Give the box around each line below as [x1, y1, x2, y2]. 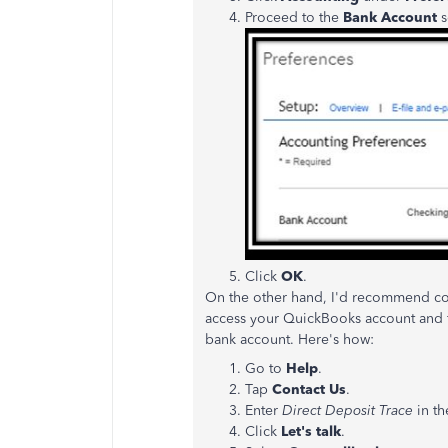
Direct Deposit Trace [282, 402, 417, 420]
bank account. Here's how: [205, 331, 374, 349]
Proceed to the [245, 8, 343, 26]
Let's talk [281, 423, 341, 441]
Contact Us [272, 381, 346, 399]
